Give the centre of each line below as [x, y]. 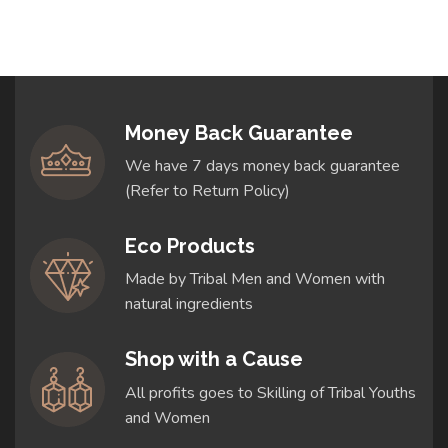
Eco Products [190, 246]
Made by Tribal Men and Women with [255, 279]
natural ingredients [189, 304]
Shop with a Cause [214, 359]
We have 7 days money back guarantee [262, 166]
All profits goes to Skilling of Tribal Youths [270, 392]
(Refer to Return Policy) [207, 191]
